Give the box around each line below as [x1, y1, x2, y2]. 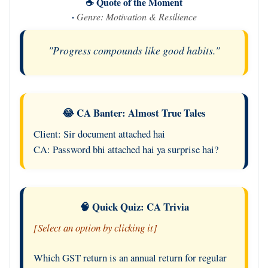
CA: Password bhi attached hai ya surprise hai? [33, 142, 218, 156]
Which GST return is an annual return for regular [33, 251, 227, 265]
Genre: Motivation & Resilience [76, 10, 197, 23]
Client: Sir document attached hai [33, 126, 165, 141]
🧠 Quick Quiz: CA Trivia [79, 199, 189, 215]
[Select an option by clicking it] [33, 221, 157, 235]
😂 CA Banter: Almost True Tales [62, 105, 206, 120]
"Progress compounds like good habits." [48, 42, 220, 57]
